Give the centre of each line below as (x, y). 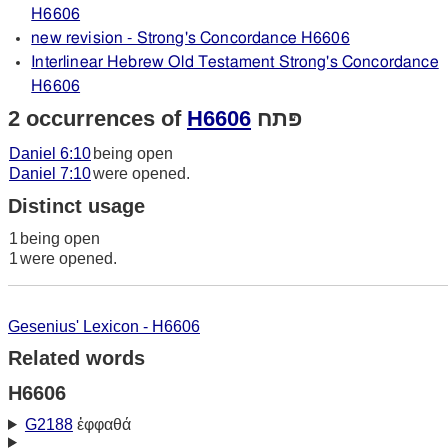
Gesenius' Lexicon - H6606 (104, 326)
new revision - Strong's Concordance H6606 (190, 37)
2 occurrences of (97, 118)
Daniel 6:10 (50, 153)
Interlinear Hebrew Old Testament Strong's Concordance (235, 61)
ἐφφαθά (101, 424)
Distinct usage (76, 205)
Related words (76, 357)
